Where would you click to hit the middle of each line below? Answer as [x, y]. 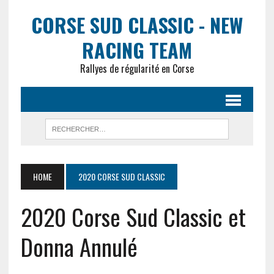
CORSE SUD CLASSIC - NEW [137, 25]
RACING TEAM [137, 50]
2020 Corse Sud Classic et [133, 217]
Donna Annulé [79, 246]
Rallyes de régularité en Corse [137, 68]
